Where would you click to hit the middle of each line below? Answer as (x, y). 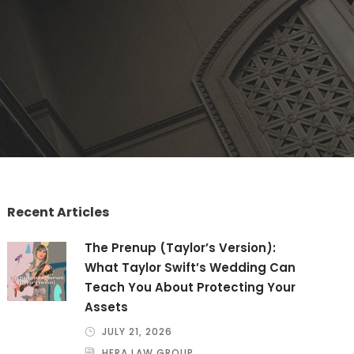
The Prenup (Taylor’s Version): (181, 248)
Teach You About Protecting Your (190, 287)
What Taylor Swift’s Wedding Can (190, 267)
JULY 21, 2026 (137, 331)
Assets (107, 307)
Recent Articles (58, 212)
